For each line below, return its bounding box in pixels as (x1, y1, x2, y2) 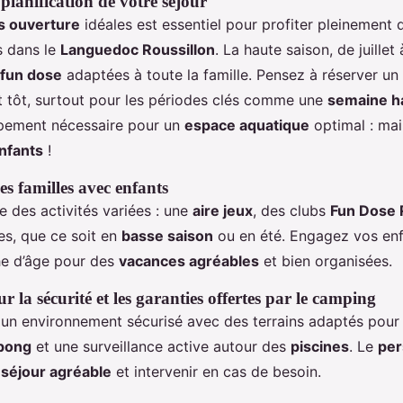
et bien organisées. (259, 252, 392, 270)
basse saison (121, 227, 213, 245)
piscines (291, 337, 349, 355)
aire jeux (193, 201, 253, 219)
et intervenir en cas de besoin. (112, 363, 321, 381)
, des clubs (253, 201, 330, 219)
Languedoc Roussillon (60, 40, 215, 58)
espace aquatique (184, 116, 309, 134)
